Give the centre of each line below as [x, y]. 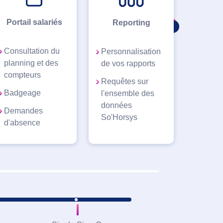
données [116, 105]
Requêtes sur [125, 81]
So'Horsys [119, 117]
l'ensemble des [128, 93]
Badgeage [22, 93]
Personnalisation [131, 51]
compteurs [22, 75]
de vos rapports [128, 63]
